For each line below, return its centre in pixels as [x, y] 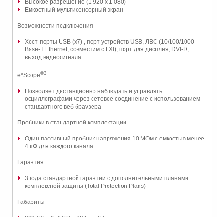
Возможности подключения [55, 26]
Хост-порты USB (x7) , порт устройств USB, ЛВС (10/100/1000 [109, 42]
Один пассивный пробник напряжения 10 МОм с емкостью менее [115, 139]
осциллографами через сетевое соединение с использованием [112, 99]
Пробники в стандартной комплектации [72, 123]
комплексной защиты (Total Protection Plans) [85, 186]
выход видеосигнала [53, 57]
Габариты [31, 202]
